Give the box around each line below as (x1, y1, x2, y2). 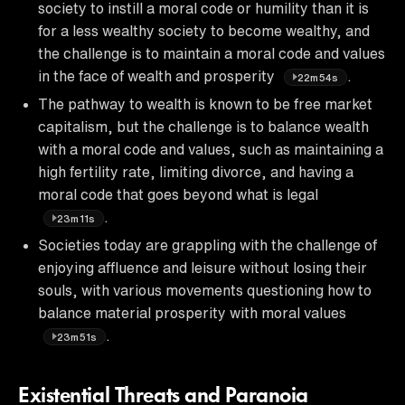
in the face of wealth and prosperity (38, 68, 278, 83)
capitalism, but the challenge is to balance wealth (38, 118, 369, 134)
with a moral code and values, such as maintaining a (38, 141, 383, 156)
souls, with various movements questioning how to (38, 282, 372, 297)
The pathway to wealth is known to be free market (38, 96, 372, 111)
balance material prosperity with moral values (38, 305, 346, 320)
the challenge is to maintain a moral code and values (38, 45, 385, 61)
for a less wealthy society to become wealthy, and (38, 23, 370, 38)
